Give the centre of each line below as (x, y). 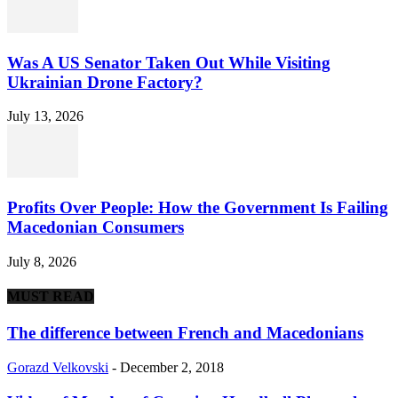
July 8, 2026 (42, 261)
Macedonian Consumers (96, 227)
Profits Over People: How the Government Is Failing (198, 207)
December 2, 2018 (172, 367)
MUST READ (51, 296)
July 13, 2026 (45, 116)
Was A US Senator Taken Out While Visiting (169, 62)
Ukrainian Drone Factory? (105, 82)
